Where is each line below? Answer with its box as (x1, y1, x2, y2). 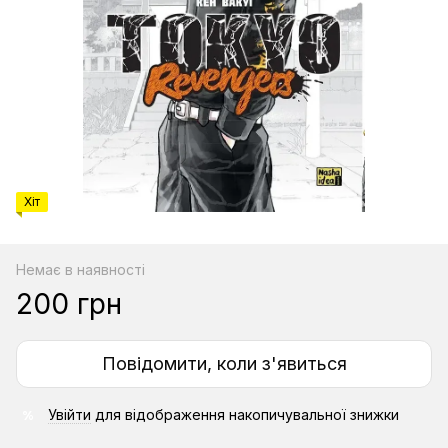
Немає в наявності (16, 261, 145, 278)
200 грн (16, 287, 122, 321)
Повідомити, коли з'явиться (101, 353, 347, 374)
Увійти (48, 406, 91, 423)
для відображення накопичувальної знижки (91, 406, 399, 423)
